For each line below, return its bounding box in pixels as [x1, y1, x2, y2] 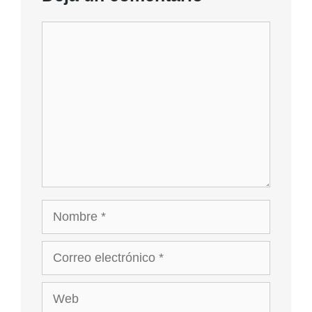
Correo [41, 242, 79, 256]
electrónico [41, 260, 102, 275]
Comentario [41, 22, 106, 37]
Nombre [41, 201, 86, 215]
